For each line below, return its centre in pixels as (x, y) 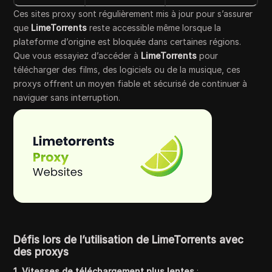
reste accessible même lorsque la (154, 28)
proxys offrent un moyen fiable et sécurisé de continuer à (131, 84)
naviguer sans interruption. (67, 98)
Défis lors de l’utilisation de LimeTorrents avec (129, 240)
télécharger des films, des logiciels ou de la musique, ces (127, 70)
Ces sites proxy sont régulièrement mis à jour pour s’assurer (133, 14)
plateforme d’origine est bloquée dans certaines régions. (127, 42)
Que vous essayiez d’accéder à (77, 56)
